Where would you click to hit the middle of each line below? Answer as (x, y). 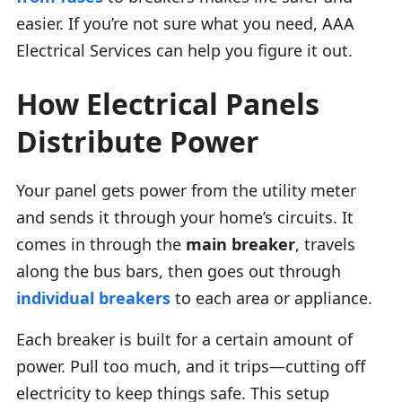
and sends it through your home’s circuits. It (185, 217)
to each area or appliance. (271, 297)
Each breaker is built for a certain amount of (184, 339)
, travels (325, 244)
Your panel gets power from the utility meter (186, 190)
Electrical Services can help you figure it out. (184, 50)
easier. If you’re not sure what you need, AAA (185, 23)
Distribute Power (138, 141)
